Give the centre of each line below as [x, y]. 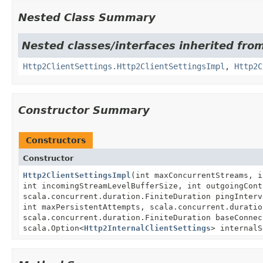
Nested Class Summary [87, 17]
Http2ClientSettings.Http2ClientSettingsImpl [124, 66]
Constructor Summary [84, 110]
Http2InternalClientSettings [147, 228]
